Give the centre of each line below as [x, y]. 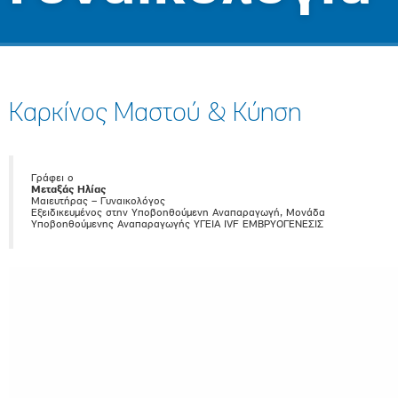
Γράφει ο [52, 179]
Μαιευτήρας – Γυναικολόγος [98, 202]
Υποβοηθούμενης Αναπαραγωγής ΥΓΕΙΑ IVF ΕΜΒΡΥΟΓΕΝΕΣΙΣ [177, 225]
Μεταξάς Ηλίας [68, 190]
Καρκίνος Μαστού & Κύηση [155, 114]
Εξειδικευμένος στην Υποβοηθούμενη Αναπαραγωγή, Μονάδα [178, 213]
